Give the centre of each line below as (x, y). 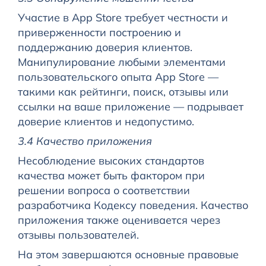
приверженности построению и (99, 33)
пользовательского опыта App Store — (118, 77)
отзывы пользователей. (78, 235)
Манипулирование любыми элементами (121, 62)
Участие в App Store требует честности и (123, 18)
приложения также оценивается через (119, 220)
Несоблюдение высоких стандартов (111, 161)
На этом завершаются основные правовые (128, 255)
